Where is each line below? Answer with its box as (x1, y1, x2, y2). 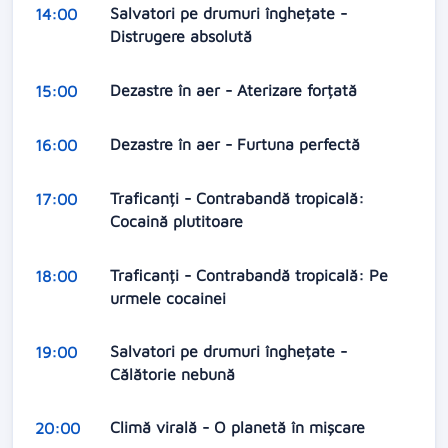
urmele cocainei (109, 288, 231, 307)
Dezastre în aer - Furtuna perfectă (109, 134, 365, 153)
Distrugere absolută (109, 27, 257, 46)
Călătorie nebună (109, 365, 240, 384)
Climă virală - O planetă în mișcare (109, 418, 370, 437)
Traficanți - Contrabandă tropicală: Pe (109, 265, 388, 284)
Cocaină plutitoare (109, 212, 248, 231)
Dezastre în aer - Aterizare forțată (109, 80, 362, 99)
